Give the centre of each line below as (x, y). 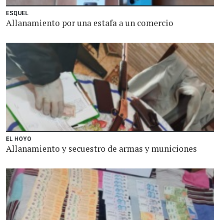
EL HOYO (19, 139)
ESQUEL (17, 13)
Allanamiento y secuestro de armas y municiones (101, 149)
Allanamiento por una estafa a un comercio (90, 23)
